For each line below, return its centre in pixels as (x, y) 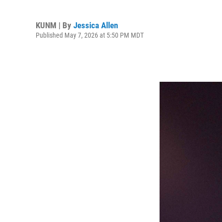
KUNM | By (55, 25)
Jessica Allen (96, 25)
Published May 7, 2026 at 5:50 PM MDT (90, 35)
